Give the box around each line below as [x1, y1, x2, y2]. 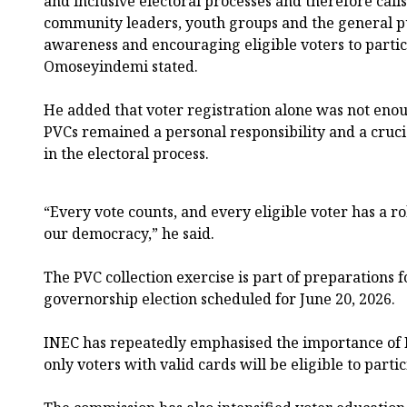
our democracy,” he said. [44, 223, 214, 243]
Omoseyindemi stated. [44, 55, 198, 76]
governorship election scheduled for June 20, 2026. [44, 288, 395, 309]
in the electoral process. [44, 143, 209, 164]
